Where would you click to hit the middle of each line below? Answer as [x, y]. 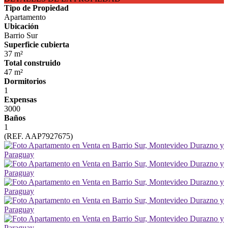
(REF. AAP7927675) [38, 136]
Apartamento [25, 17]
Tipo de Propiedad [36, 8]
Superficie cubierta [37, 45]
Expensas [20, 99]
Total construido [32, 63]
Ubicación [21, 26]
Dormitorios [25, 81]
